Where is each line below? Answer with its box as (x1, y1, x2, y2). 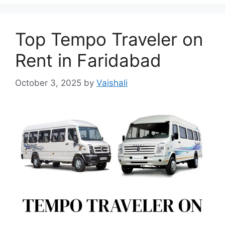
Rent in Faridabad (15, 50, 161, 71)
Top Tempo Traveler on (15, 29, 203, 50)
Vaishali (96, 77, 128, 88)
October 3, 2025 (15, 77, 81, 88)
